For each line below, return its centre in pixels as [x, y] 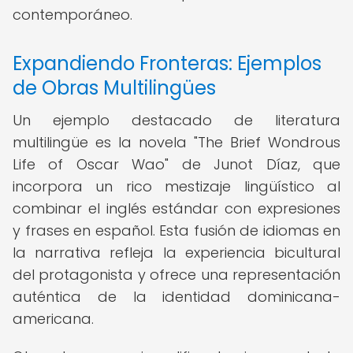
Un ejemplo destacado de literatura [176, 120]
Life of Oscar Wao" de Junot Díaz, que [176, 164]
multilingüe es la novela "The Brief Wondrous [176, 142]
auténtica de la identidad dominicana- [176, 297]
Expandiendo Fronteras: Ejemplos [167, 63]
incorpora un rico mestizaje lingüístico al [176, 186]
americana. [53, 319]
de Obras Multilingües [114, 88]
